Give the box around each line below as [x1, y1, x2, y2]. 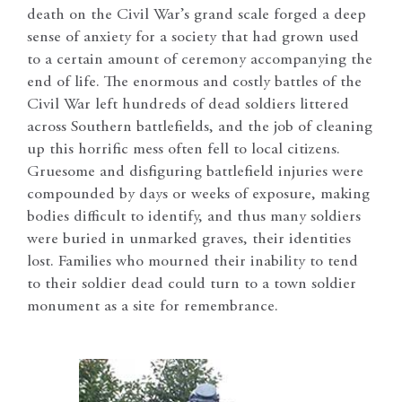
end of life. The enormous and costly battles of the [27, 74, 362, 92]
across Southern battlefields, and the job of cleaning [27, 119, 372, 136]
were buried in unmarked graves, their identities [27, 232, 351, 249]
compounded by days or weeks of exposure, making [27, 187, 370, 204]
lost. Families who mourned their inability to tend [27, 254, 358, 271]
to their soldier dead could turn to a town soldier [27, 276, 356, 293]
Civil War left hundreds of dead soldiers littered [27, 97, 349, 114]
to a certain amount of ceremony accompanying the [27, 52, 372, 69]
